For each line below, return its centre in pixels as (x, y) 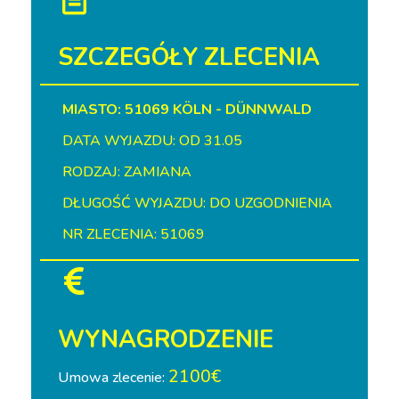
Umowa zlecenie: (113, 378)
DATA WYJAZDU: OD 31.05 (152, 141)
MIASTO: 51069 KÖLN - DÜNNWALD (187, 110)
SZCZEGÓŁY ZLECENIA (189, 57)
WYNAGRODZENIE (166, 340)
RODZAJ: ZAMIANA (127, 172)
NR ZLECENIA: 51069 (134, 234)
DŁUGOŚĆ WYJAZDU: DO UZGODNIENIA (197, 203)
